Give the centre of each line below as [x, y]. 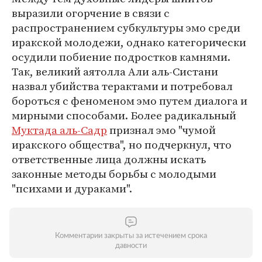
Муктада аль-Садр [59, 130]
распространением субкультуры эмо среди [126, 27]
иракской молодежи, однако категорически [129, 42]
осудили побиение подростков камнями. [121, 57]
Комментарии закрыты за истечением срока [131, 236]
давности [131, 246]
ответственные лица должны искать [109, 159]
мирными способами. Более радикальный [124, 115]
